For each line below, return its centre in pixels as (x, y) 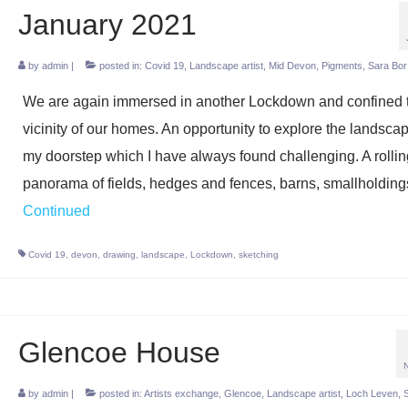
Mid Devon (292, 66)
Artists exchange (181, 393)
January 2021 (107, 25)
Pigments (342, 66)
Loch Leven (372, 393)
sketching (258, 255)
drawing (119, 255)
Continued (56, 211)
